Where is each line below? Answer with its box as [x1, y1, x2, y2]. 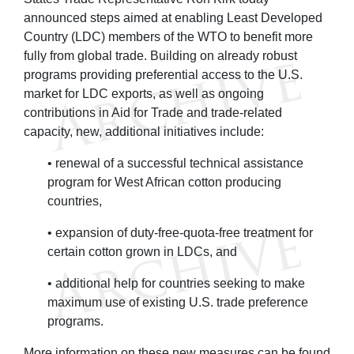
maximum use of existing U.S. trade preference [47, 295, 308, 309]
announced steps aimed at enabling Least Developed [24, 10, 322, 24]
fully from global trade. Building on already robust [24, 48, 297, 62]
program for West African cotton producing [47, 175, 281, 189]
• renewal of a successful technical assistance [47, 156, 303, 170]
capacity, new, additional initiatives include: [24, 124, 264, 138]
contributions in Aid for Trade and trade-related [24, 105, 282, 119]
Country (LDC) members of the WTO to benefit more [24, 29, 313, 43]
